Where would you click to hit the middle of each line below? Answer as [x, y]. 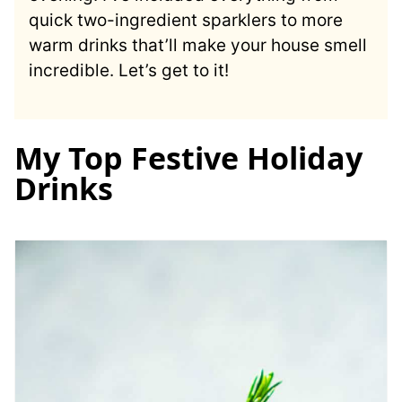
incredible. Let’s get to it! [129, 70]
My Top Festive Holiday [188, 157]
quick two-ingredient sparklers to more [186, 20]
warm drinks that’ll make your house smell [198, 45]
